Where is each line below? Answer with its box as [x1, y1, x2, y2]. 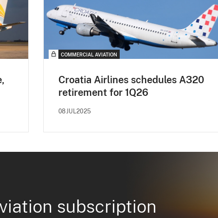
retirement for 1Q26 [58, 86, 148, 98]
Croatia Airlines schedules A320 [58, 73, 204, 86]
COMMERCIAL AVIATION [61, 51, 117, 57]
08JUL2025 [58, 108, 91, 115]
